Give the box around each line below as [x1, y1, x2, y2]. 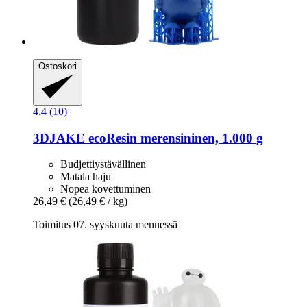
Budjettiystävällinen [60, 158, 146, 171]
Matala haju [60, 171, 111, 183]
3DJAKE [33, 130, 85, 145]
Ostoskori [38, 61, 77, 72]
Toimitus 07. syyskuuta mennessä [33, 219, 177, 231]
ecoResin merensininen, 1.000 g [85, 130, 263, 145]
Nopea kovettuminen [60, 183, 151, 195]
